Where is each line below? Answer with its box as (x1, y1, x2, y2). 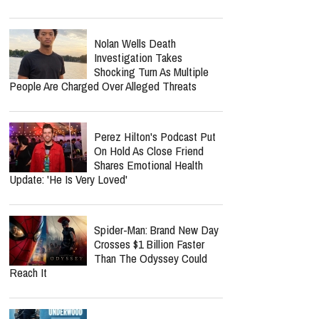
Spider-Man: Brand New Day (94, 221, 219, 238)
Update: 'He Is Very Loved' (9, 171, 127, 187)
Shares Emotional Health (94, 157, 203, 173)
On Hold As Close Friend (94, 142, 204, 159)
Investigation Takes (94, 49, 182, 66)
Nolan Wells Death (94, 35, 176, 51)
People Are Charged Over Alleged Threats (9, 78, 197, 94)
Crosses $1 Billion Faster (94, 236, 204, 252)
